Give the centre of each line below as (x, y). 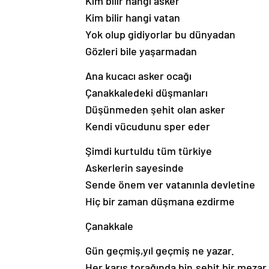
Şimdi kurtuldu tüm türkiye (149, 151)
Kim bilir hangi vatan (133, 18)
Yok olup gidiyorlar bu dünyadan (160, 35)
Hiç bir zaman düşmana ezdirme (160, 201)
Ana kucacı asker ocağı (138, 76)
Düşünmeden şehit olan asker (155, 110)
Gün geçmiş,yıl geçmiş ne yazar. (160, 251)
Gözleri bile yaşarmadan (141, 51)
